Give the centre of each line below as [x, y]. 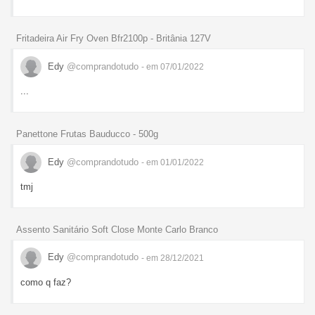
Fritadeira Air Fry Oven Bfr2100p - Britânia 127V [114, 39]
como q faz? [46, 282]
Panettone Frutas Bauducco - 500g [87, 134]
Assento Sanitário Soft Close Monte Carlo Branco [117, 229]
